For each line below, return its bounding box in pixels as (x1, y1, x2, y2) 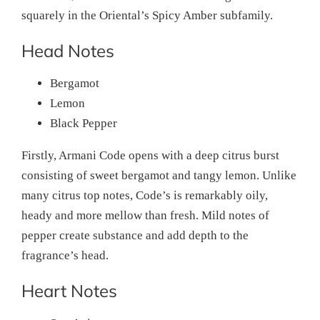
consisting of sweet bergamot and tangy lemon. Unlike (21, 168, 296, 182)
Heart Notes (21, 279, 117, 301)
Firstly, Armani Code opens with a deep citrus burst (21, 148, 279, 162)
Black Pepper (50, 116, 117, 130)
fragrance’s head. (21, 248, 109, 262)
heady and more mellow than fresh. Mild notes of (21, 208, 269, 222)
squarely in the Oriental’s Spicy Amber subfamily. (21, 8, 273, 22)
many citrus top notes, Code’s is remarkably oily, (21, 188, 268, 202)
